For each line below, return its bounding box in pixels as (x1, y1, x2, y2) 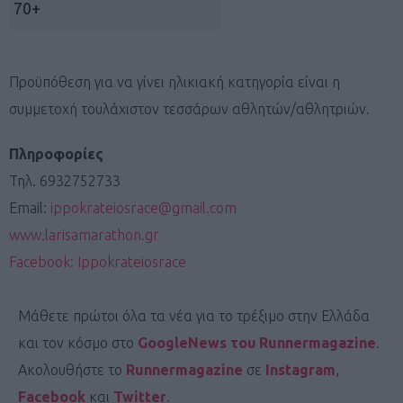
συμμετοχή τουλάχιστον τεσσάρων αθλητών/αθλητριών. (9, 100, 373, 117)
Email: (9, 199, 50, 216)
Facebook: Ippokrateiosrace (9, 253, 186, 270)
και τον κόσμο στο (18, 334, 138, 351)
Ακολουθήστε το (18, 361, 126, 378)
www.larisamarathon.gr (9, 226, 159, 243)
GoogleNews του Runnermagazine (138, 334, 376, 351)
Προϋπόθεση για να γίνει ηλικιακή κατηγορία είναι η (9, 73, 340, 90)
